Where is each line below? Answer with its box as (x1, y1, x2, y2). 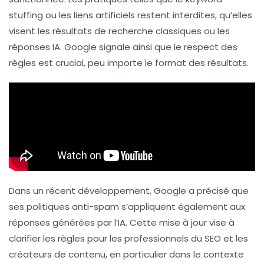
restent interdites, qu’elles (135, 9, 252, 21)
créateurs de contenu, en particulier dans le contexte (9, 248, 244, 260)
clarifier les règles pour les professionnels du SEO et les (9, 232, 248, 245)
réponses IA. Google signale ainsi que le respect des (9, 41, 237, 53)
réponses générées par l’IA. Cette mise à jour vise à (9, 216, 235, 229)
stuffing (9, 9, 43, 21)
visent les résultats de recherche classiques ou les (9, 25, 230, 37)
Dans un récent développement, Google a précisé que (9, 184, 249, 197)
